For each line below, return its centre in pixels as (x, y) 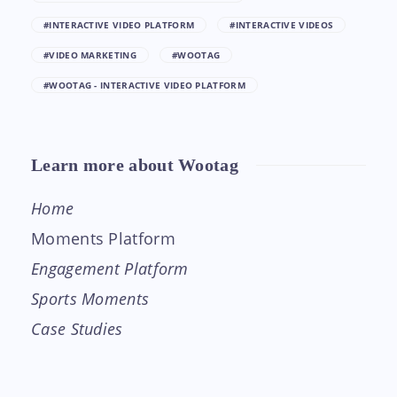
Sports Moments (90, 298)
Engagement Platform (110, 268)
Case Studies (77, 328)
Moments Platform (103, 238)
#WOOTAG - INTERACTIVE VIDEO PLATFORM (144, 85)
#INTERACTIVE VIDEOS (282, 24)
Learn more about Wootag (135, 164)
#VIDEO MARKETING (90, 54)
